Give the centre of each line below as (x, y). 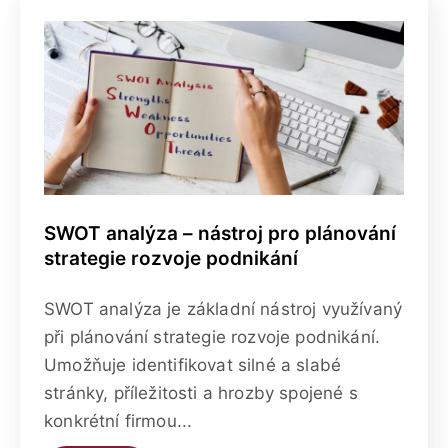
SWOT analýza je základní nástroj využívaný (223, 308)
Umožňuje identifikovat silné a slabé (193, 364)
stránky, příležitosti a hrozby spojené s (201, 392)
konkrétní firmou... (118, 420)
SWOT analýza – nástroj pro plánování (220, 233)
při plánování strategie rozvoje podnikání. (212, 336)
